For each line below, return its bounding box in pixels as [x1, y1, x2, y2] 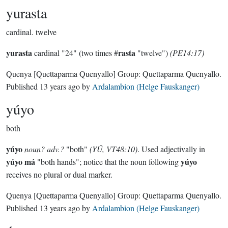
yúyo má [6, 156, 35, 167]
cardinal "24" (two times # [32, 47, 118, 58]
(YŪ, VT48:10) [90, 144, 137, 154]
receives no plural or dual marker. [6, 169, 112, 180]
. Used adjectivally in [137, 144, 205, 154]
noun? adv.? [24, 144, 64, 154]
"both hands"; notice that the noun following [35, 156, 181, 167]
